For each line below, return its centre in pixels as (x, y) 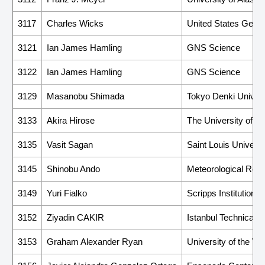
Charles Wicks (75, 23)
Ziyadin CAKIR (75, 217)
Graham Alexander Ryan (95, 241)
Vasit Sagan (70, 144)
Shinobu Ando (73, 169)
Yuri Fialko (67, 193)
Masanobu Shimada (85, 96)
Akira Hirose (71, 120)
